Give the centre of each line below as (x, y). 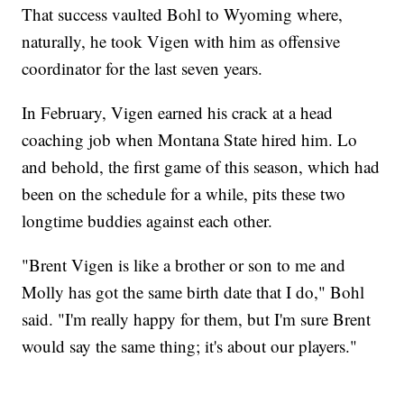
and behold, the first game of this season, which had (201, 166)
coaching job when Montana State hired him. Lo (190, 139)
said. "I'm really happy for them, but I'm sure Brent (197, 318)
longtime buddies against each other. (147, 220)
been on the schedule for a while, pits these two (184, 193)
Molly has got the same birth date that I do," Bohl (193, 291)
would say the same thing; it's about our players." (190, 345)
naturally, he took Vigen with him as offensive (181, 41)
